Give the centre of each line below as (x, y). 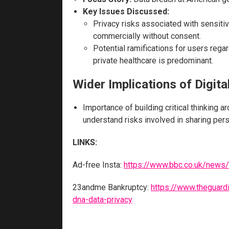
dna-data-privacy (102, 199)
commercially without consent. (147, 36)
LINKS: (85, 142)
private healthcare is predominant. (153, 60)
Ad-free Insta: (98, 165)
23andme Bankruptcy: (112, 187)
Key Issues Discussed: (126, 11)
